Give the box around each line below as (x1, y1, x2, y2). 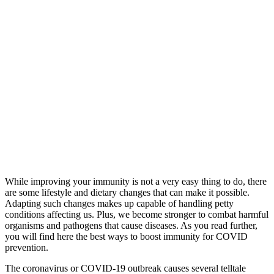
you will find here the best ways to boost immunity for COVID (5, 231, 248, 242)
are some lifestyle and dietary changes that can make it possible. (5, 187, 250, 198)
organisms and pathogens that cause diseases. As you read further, (5, 220, 257, 231)
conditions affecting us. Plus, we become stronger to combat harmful (5, 209, 268, 220)
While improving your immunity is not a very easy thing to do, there (5, 176, 267, 187)
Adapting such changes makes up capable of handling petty (5, 198, 234, 209)
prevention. (5, 242, 48, 253)
